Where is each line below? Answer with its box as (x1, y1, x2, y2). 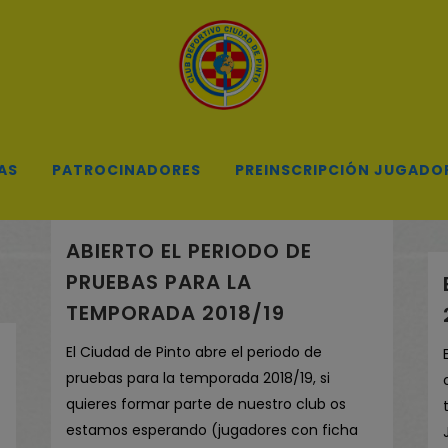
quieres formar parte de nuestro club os (66, 394, 346, 415)
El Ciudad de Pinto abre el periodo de (66, 342, 322, 363)
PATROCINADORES (51, 160, 201, 180)
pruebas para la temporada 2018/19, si (66, 368, 330, 389)
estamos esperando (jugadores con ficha (66, 420, 358, 441)
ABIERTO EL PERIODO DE (66, 237, 312, 266)
